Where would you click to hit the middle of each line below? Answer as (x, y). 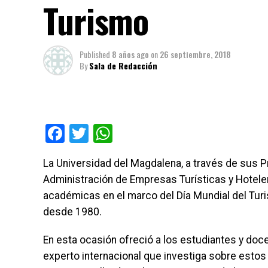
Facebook (104, 134)
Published (95, 54)
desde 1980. (72, 212)
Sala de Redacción (123, 66)
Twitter (118, 134)
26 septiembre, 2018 (195, 54)
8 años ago (130, 54)
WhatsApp (156, 134)
